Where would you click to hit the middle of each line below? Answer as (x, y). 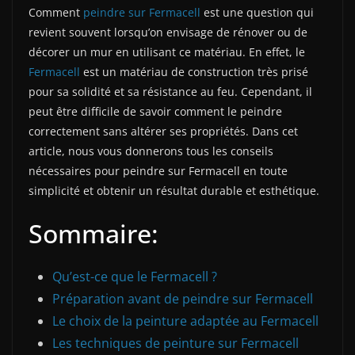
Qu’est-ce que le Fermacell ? (135, 277)
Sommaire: (94, 234)
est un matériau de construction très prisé (194, 72)
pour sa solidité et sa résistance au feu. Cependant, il (170, 92)
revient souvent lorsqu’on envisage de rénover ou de (168, 32)
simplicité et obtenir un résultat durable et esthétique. (174, 191)
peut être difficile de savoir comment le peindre (155, 112)
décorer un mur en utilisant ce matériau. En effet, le (167, 52)
